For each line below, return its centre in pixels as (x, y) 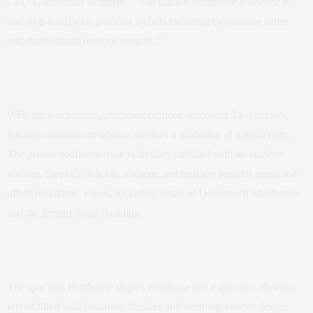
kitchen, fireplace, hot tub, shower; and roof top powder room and (152, 174)
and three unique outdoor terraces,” (84, 41)
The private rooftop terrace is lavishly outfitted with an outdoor (145, 154)
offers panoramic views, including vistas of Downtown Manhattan (153, 194)
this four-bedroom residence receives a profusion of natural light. (149, 135)
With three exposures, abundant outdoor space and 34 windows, (148, 115)
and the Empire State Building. (75, 213)
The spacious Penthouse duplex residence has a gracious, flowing (151, 287)
